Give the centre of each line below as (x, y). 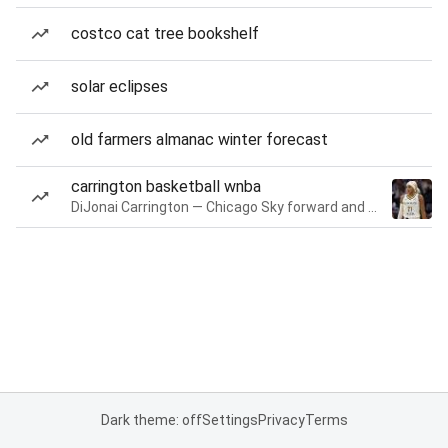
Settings (229, 420)
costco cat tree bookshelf (165, 33)
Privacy (281, 420)
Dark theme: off (151, 420)
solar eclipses (119, 86)
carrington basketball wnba (166, 186)
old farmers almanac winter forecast (199, 139)
